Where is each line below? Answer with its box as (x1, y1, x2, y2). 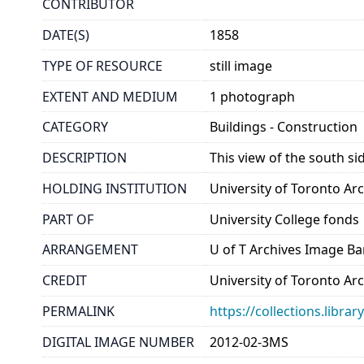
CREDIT (42, 271, 87, 290)
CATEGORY (42, 118, 108, 136)
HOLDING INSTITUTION (42, 179, 187, 197)
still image (210, 56, 273, 75)
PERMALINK (42, 301, 115, 320)
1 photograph (210, 87, 296, 106)
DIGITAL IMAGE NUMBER (42, 332, 194, 351)
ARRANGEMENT (42, 240, 138, 259)
